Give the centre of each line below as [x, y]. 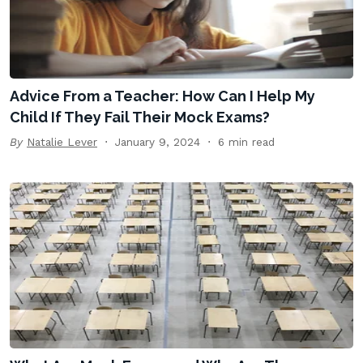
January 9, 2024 [158, 141]
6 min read [246, 141]
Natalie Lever [62, 141]
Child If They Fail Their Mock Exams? [140, 117]
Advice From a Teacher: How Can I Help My [162, 96]
